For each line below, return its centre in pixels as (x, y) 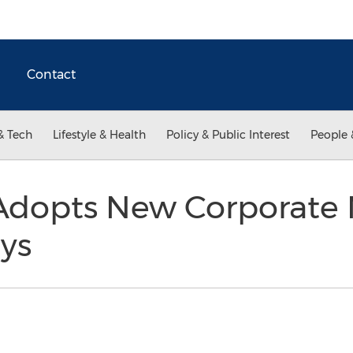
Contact (51, 74)
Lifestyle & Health (99, 135)
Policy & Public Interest (228, 135)
